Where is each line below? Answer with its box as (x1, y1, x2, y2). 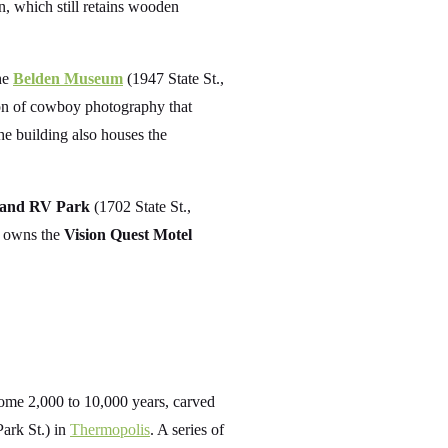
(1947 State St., (123, 69, 224, 87)
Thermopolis (70, 421, 150, 439)
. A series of (150, 421, 224, 439)
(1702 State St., (90, 197, 191, 215)
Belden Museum (13, 69, 123, 87)
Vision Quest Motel (64, 225, 192, 243)
